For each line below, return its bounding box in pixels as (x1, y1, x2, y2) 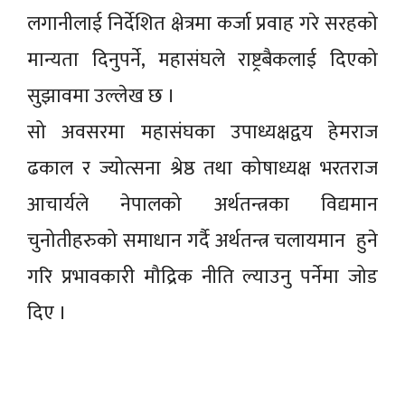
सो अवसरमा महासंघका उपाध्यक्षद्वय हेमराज (27, 115, 378, 149)
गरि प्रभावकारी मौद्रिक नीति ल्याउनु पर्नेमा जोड (27, 259, 378, 294)
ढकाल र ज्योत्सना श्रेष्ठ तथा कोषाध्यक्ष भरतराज (27, 151, 378, 185)
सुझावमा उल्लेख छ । (27, 79, 175, 113)
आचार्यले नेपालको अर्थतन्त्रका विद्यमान (27, 187, 378, 221)
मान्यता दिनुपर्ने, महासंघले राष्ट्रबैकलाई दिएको (27, 42, 378, 77)
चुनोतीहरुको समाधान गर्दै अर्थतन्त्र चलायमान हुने (27, 223, 378, 258)
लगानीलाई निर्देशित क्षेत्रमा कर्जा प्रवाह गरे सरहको (27, 6, 378, 41)
